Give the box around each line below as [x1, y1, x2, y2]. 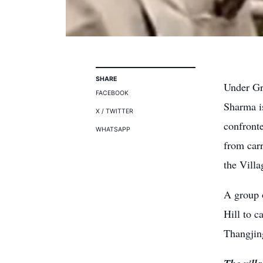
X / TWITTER [96, 107, 133, 115]
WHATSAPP [96, 126, 130, 133]
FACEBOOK [96, 89, 129, 97]
